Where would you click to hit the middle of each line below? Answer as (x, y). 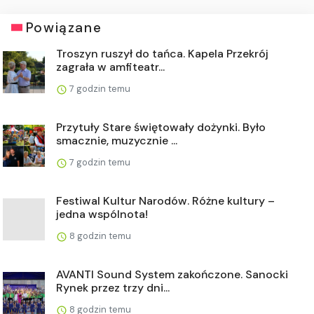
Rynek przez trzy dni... (113, 287)
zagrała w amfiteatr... (110, 67)
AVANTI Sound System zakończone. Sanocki (172, 274)
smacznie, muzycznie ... (117, 140)
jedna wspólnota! (102, 214)
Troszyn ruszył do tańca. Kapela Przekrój (162, 53)
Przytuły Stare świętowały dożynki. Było (161, 127)
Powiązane (64, 27)
